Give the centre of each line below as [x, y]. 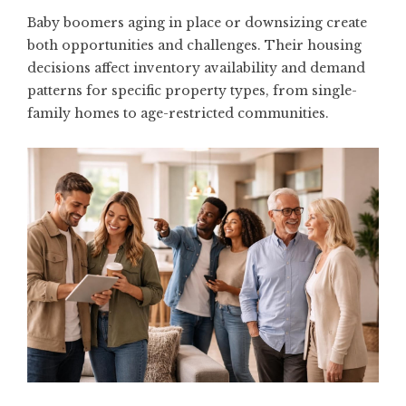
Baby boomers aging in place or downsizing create [197, 23]
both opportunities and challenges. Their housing [194, 46]
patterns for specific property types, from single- [192, 91]
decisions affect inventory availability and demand [196, 68]
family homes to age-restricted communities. [178, 114]
